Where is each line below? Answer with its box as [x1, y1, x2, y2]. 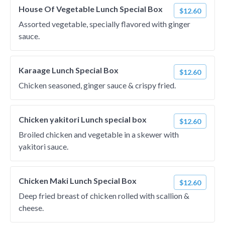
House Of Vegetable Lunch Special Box [19, 4, 163, 14]
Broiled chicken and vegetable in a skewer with [19, 130, 179, 139]
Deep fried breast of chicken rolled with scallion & [19, 191, 189, 200]
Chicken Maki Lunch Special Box [19, 176, 137, 185]
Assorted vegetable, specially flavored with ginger [19, 19, 190, 29]
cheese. [19, 203, 44, 212]
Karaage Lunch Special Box [19, 65, 119, 75]
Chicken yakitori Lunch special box [19, 115, 147, 124]
